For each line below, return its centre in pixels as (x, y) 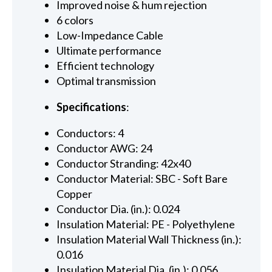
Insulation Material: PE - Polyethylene (146, 224)
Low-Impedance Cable (110, 35)
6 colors (75, 20)
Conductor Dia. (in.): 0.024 (118, 209)
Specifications (92, 107)
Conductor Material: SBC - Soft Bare (142, 178)
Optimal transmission (107, 80)
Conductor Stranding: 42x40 (124, 163)
